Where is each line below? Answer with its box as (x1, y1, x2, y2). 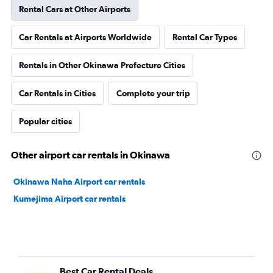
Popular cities (19, 116, 72, 126)
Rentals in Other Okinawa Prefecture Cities (19, 60, 185, 70)
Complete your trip (116, 88, 190, 98)
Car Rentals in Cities (19, 88, 96, 98)
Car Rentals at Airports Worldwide (19, 32, 152, 42)
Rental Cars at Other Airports (19, 4, 130, 14)
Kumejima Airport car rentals (13, 194, 126, 204)
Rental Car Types (172, 32, 237, 42)
